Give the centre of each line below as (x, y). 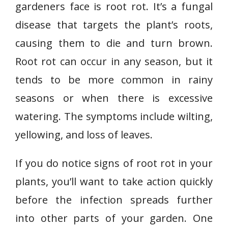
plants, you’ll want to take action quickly (114, 181)
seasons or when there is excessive (114, 98)
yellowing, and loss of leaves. (84, 135)
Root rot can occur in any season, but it (114, 61)
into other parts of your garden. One (114, 218)
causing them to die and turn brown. (114, 43)
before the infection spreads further (114, 200)
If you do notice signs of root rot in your (114, 163)
